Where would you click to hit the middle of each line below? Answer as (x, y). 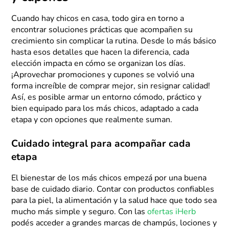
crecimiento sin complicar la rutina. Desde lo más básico (114, 41)
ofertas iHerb (172, 212)
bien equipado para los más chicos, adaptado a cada (105, 109)
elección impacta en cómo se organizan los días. (99, 64)
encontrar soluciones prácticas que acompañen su (102, 30)
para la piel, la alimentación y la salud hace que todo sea (114, 201)
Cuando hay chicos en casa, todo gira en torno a (98, 19)
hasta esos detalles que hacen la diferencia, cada (100, 52)
